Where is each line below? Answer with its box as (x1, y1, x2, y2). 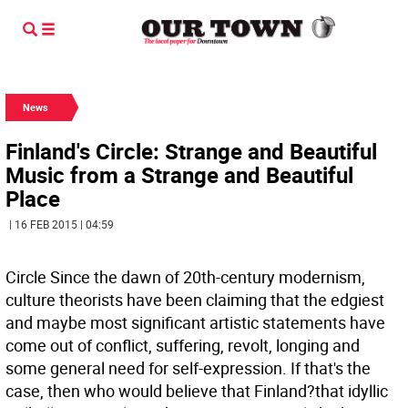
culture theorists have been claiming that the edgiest (5, 289, 384, 311)
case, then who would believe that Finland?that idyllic (5, 380, 388, 402)
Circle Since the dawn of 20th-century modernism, (5, 266, 365, 288)
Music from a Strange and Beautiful (5, 160, 353, 189)
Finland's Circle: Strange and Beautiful (5, 137, 377, 166)
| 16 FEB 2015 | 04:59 (9, 217, 114, 231)
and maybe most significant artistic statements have (5, 311, 385, 333)
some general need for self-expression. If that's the (5, 357, 371, 379)
